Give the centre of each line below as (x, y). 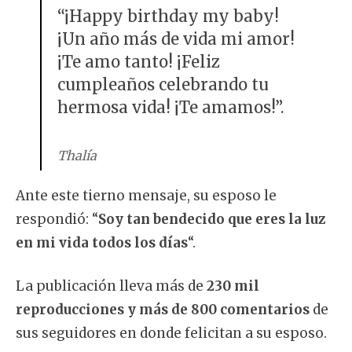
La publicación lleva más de (111, 286)
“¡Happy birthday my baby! (168, 17)
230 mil (233, 286)
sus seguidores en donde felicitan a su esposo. (171, 334)
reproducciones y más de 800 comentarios (164, 310)
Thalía (77, 155)
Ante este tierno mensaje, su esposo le (146, 195)
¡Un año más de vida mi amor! (176, 40)
